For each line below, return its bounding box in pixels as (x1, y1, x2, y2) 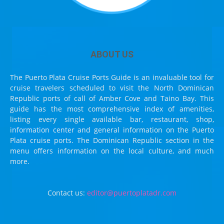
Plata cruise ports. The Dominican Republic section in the (10, 135, 214, 145)
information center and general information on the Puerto (10, 124, 214, 134)
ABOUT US (90, 48, 133, 59)
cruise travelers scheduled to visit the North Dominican (10, 82, 214, 92)
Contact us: (47, 187, 87, 197)
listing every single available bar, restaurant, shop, (10, 114, 214, 124)
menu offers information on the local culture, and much (10, 145, 214, 155)
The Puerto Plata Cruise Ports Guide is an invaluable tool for (10, 72, 214, 82)
